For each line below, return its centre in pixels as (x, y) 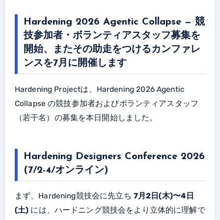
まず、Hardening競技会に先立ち (74, 196)
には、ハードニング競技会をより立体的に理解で (117, 210)
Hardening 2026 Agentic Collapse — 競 (114, 22)
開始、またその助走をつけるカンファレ (112, 50)
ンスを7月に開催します (75, 64)
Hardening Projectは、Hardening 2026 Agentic (17, 89)
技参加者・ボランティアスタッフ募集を (112, 36)
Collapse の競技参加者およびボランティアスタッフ (107, 103)
